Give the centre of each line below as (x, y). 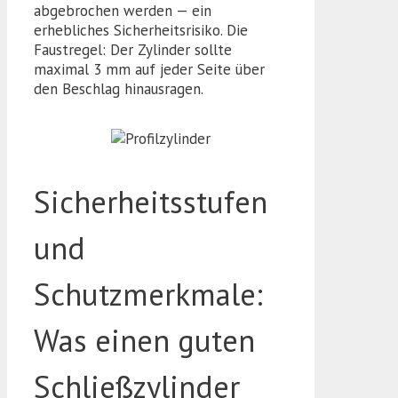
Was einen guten (144, 341)
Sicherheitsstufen (151, 202)
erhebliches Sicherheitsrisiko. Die (141, 31)
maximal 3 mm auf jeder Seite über (149, 70)
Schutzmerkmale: (148, 295)
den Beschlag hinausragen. (119, 89)
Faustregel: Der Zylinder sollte (133, 50)
